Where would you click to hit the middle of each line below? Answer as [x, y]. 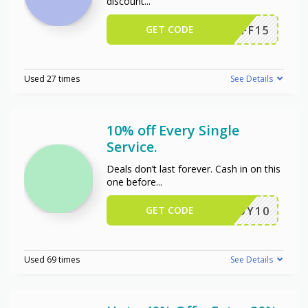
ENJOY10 [243, 211]
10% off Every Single [173, 130]
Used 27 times [52, 78]
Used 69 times [52, 259]
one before [131, 181]
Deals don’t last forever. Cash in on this [194, 168]
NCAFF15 [242, 30]
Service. [132, 146]
